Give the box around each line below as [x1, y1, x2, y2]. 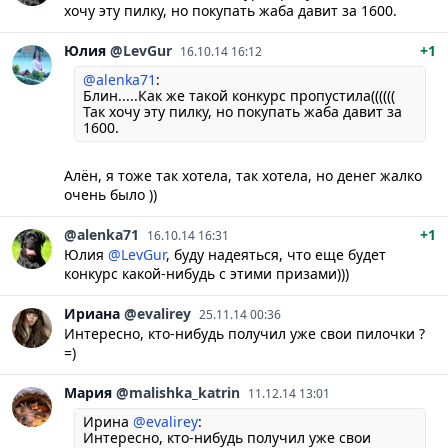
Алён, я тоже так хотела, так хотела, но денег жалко [64, 165, 422, 185]
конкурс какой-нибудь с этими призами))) [64, 263, 349, 283]
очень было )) [64, 184, 157, 204]
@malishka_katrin [116, 382, 240, 402]
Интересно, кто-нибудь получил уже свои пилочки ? [64, 323, 425, 343]
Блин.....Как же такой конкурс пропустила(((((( [83, 85, 395, 105]
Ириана [64, 303, 120, 323]
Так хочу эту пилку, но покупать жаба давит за [83, 101, 402, 121]
